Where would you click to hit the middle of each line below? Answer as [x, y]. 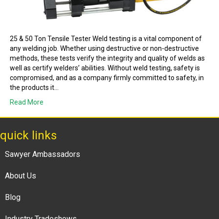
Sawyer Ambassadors [43, 154]
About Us [21, 176]
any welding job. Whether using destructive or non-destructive [104, 49]
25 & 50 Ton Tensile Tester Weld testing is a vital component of [106, 39]
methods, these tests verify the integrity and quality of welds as [107, 58]
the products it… [34, 88]
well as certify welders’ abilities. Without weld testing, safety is [105, 68]
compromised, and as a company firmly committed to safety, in [107, 78]
